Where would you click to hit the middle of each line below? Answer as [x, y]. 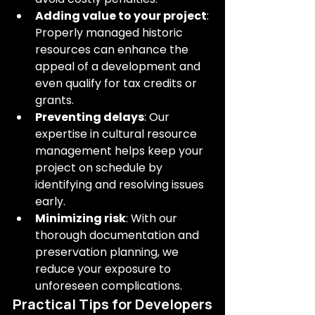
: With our [153, 218]
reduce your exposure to [104, 269]
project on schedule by [100, 168]
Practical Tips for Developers [112, 304]
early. [50, 201]
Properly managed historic [110, 33]
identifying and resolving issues [121, 185]
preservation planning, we [108, 252]
